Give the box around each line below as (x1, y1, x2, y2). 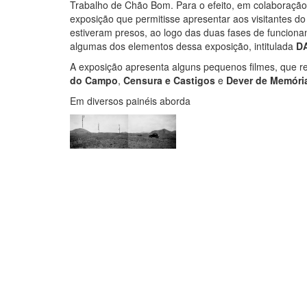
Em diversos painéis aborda (70, 93, 193, 108)
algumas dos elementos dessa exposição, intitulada (70, 38, 296, 53)
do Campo (70, 73, 118, 87)
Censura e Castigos (123, 73, 215, 87)
